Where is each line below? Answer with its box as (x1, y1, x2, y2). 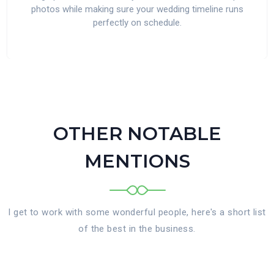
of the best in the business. (78, 223, 196, 234)
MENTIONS (84, 150, 190, 172)
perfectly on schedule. (92, 17, 182, 28)
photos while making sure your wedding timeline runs (31, 4, 243, 15)
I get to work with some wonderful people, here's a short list (8, 207, 266, 218)
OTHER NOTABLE (53, 122, 221, 145)
